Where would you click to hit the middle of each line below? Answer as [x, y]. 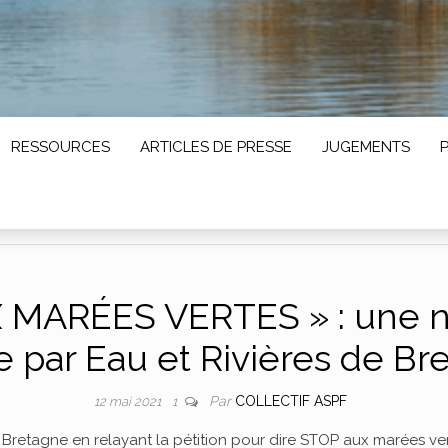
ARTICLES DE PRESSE [216, 147]
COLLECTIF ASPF [290, 400]
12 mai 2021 [128, 401]
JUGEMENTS [366, 147]
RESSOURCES [60, 147]
